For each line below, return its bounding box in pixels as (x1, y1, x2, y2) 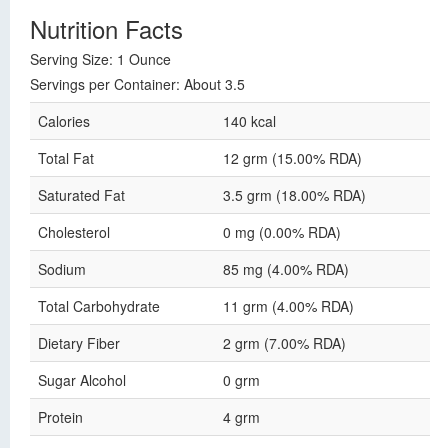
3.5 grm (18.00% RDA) (223, 185, 366, 205)
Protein (38, 407, 83, 427)
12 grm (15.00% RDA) (223, 148, 362, 168)
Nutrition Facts (30, 11, 183, 46)
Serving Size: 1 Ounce (30, 49, 171, 69)
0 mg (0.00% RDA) (223, 222, 341, 242)
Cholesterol (38, 222, 110, 242)
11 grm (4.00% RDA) (223, 296, 354, 316)
